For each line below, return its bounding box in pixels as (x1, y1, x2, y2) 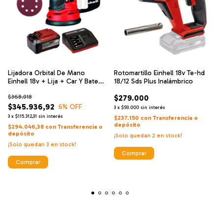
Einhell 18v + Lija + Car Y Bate (8, 77, 98, 85)
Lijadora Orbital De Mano (8, 68, 85, 77)
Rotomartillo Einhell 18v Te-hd (114, 68, 205, 77)
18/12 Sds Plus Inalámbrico (114, 77, 193, 85)
